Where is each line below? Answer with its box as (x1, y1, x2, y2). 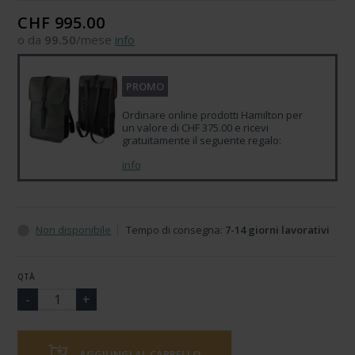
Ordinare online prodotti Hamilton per (121, 108, 303, 122)
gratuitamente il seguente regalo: (121, 133, 281, 147)
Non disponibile (36, 223, 112, 237)
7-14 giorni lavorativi (225, 223, 330, 237)
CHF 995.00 (17, 12, 105, 33)
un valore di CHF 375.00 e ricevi (121, 120, 269, 135)
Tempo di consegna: (126, 223, 226, 237)
